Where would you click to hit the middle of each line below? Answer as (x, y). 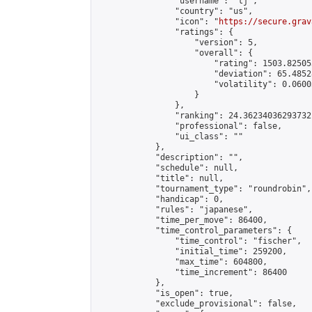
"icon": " (158, 22)
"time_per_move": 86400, (182, 220)
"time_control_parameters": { (194, 231)
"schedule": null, (167, 168)
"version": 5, (177, 42)
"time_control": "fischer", (199, 241)
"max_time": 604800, (182, 262)
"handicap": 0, (160, 199)
